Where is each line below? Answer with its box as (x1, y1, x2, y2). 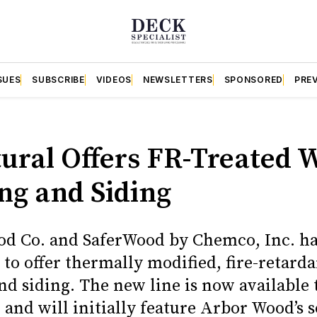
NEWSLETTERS (142, 74, 213, 85)
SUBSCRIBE (32, 74, 85, 85)
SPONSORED (224, 74, 283, 85)
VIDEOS (96, 74, 132, 85)
